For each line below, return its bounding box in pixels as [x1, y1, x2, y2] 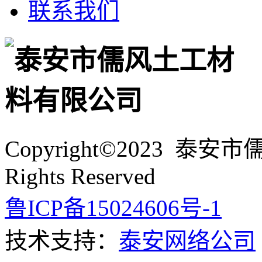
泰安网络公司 [119, 228, 256, 254]
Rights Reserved [5, 164, 156, 189]
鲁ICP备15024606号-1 [5, 195, 222, 221]
